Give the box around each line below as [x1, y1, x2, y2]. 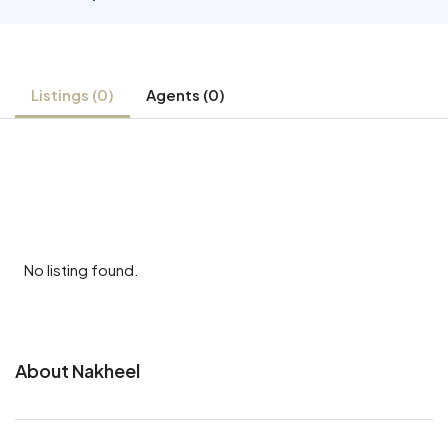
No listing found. [24, 260, 139, 279]
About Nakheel [15, 359, 140, 382]
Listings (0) [31, 85, 114, 104]
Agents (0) [146, 85, 225, 104]
